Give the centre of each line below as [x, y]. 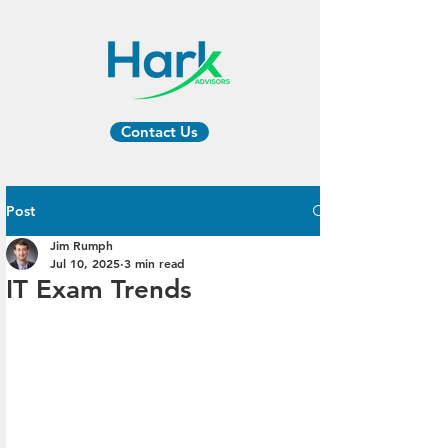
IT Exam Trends [99, 289]
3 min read [154, 263]
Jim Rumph [81, 245]
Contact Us [159, 131]
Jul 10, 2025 [85, 263]
